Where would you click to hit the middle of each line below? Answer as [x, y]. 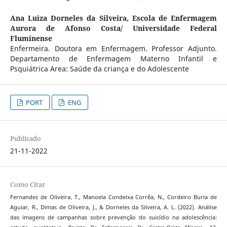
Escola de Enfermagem [175, 18]
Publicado [25, 139]
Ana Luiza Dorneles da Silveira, [71, 18]
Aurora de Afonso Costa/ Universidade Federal [113, 28]
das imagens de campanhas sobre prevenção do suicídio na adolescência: [113, 218]
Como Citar [27, 185]
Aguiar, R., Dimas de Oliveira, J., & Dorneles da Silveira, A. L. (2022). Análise [113, 207]
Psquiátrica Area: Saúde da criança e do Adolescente [99, 69]
